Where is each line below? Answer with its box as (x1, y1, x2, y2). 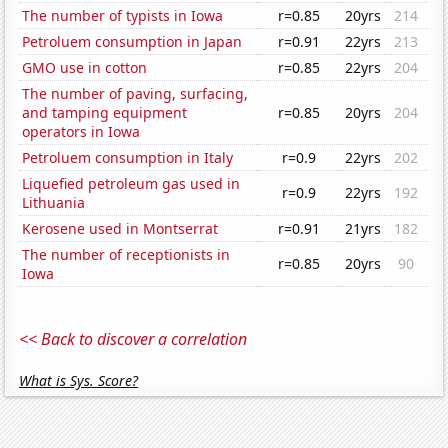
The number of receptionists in (22, 245, 231, 265)
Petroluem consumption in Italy (22, 148, 234, 168)
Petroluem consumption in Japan (22, 32, 243, 52)
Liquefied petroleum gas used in (22, 174, 241, 194)
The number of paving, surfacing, (22, 84, 249, 104)
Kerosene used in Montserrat (22, 219, 219, 239)
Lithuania (22, 193, 86, 213)
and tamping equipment (22, 103, 188, 123)
